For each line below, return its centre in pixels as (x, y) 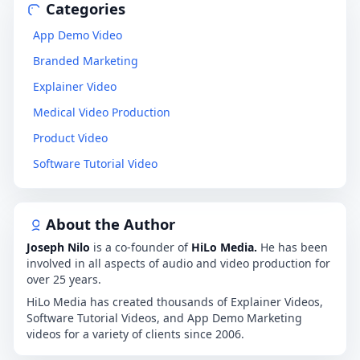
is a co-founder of (141, 247)
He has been (292, 247)
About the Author (110, 224)
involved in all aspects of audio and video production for (178, 264)
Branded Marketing (86, 61)
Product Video (70, 138)
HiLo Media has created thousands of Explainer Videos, (175, 302)
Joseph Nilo (58, 247)
